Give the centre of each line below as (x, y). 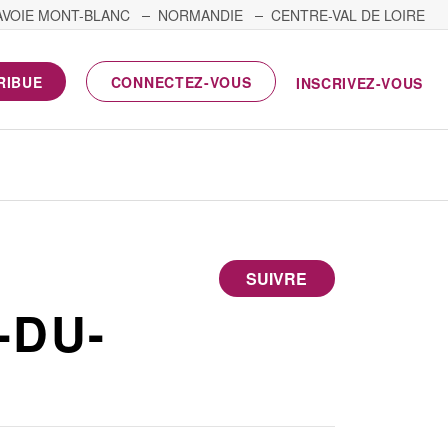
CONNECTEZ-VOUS (181, 81)
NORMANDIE (200, 15)
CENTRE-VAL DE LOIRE (348, 15)
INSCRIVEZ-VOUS (359, 83)
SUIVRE (277, 279)
